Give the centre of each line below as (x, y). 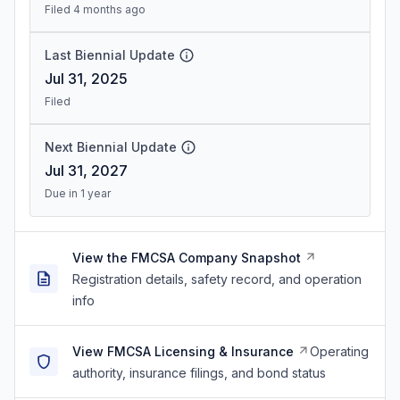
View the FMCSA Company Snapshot (187, 258)
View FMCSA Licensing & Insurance (183, 351)
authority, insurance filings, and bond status (199, 373)
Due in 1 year (78, 193)
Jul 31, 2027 (86, 171)
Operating (339, 351)
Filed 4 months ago (95, 9)
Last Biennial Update (110, 55)
